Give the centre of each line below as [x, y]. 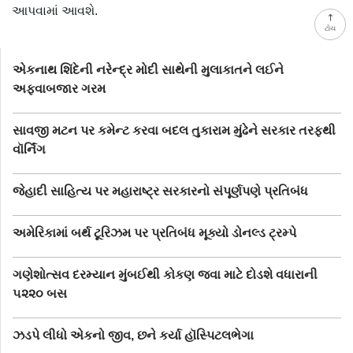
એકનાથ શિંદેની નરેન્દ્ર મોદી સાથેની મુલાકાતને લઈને [148, 69]
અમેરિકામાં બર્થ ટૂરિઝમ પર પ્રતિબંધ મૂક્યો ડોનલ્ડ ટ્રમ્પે [154, 232]
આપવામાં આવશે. [55, 10]
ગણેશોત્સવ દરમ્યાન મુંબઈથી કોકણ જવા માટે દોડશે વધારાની [165, 274]
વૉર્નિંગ [29, 149]
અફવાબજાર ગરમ [59, 88]
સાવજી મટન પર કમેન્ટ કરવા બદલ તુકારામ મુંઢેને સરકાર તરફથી [174, 130]
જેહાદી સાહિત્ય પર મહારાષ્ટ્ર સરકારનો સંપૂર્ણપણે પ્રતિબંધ [160, 191]
